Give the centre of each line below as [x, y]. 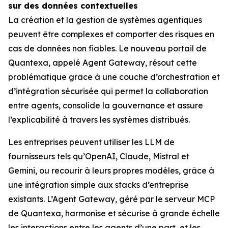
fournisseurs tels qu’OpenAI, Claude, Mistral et [99, 156]
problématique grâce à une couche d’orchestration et [114, 77]
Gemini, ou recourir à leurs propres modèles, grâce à [111, 170]
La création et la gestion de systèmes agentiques [105, 20]
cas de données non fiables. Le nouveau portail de [107, 48]
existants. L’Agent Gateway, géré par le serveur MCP [111, 199]
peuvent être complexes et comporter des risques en [111, 34]
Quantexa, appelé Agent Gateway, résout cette [103, 62]
